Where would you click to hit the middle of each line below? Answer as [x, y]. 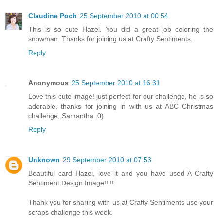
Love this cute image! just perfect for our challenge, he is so [121, 96]
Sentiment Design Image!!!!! [71, 183]
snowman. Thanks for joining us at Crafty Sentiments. [110, 39]
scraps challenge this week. [71, 212]
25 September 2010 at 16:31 [116, 82]
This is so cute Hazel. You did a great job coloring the [121, 29]
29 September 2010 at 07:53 [107, 159]
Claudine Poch [53, 15]
